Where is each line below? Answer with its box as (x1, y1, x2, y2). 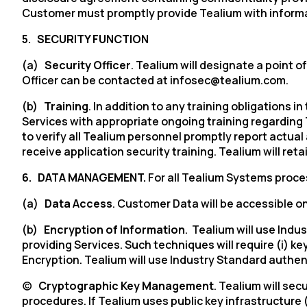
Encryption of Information (44, 222, 185, 237)
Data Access (45, 196, 112, 211)
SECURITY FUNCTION (37, 32, 149, 47)
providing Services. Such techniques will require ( (22, 237, 281, 252)
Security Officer (45, 58, 131, 73)
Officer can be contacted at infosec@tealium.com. (22, 73, 288, 88)
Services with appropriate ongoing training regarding (22, 114, 305, 129)
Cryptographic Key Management (38, 278, 214, 293)
